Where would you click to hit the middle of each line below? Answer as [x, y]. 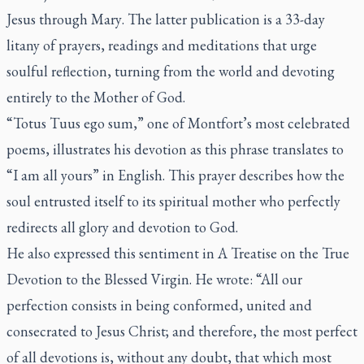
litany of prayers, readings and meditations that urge [162, 45]
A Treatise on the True [284, 253]
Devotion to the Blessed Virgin [98, 279]
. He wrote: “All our [246, 279]
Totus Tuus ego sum [73, 123]
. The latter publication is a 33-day [223, 19]
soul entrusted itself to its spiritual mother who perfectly [173, 201]
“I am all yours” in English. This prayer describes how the [175, 175]
